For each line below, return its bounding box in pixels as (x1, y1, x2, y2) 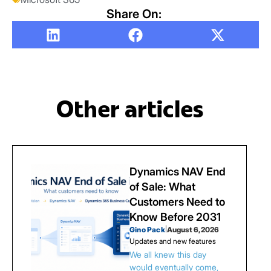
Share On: (106, 7, 165, 21)
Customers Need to (129, 195, 225, 208)
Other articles (56, 94, 203, 123)
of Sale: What (129, 180, 195, 193)
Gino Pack (129, 225, 165, 234)
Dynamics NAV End (129, 165, 226, 178)
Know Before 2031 (129, 211, 221, 223)
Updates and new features (129, 237, 216, 246)
